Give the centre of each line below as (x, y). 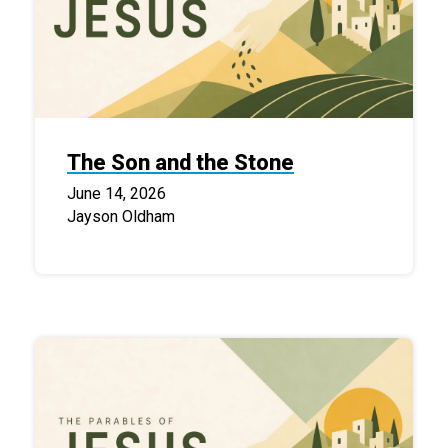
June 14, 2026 (116, 193)
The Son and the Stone (180, 162)
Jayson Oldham (121, 216)
